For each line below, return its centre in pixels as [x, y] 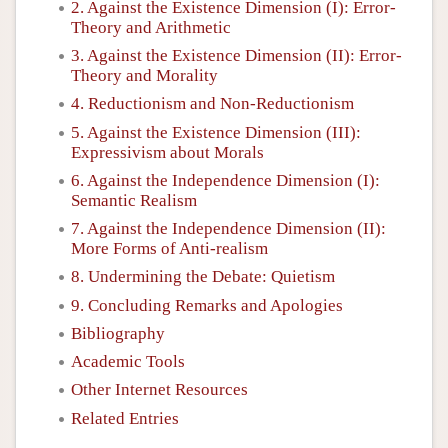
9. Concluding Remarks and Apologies [207, 305]
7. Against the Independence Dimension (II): [228, 228]
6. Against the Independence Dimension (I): [225, 180]
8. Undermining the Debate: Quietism [203, 277]
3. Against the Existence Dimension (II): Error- [236, 55]
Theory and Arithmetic [151, 27]
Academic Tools [128, 361]
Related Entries [125, 418]
